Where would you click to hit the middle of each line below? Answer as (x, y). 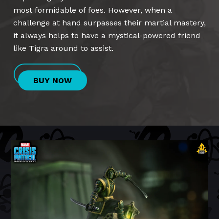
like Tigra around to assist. (63, 48)
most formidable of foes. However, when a (93, 10)
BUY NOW (53, 80)
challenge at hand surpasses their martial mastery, (109, 23)
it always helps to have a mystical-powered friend (107, 35)
